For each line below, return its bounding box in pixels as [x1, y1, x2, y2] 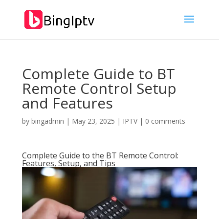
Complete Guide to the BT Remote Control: [22, 150, 178, 161]
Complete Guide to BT [22, 64, 175, 84]
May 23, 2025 [71, 116, 115, 126]
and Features [22, 93, 113, 113]
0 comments [145, 116, 185, 126]
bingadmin [31, 116, 64, 126]
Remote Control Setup [22, 78, 176, 98]
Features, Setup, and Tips [22, 158, 115, 169]
